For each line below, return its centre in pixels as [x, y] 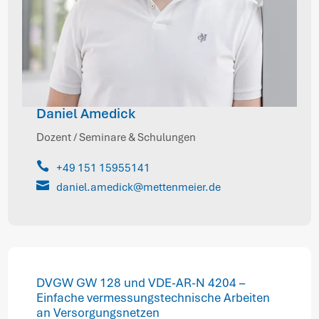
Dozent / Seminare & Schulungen [116, 138]
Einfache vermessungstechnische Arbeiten [153, 298]
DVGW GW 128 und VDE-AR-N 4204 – [141, 283]
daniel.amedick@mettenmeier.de [139, 188]
